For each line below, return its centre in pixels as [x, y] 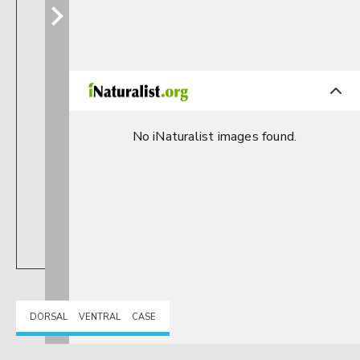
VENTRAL [100, 317]
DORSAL [49, 317]
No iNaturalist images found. [215, 137]
